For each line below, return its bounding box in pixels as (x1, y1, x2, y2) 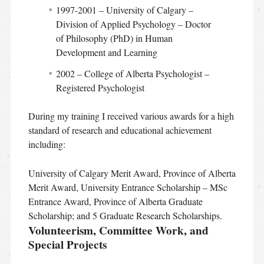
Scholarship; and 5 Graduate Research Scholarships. (28, 209, 222, 222)
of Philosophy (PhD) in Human (56, 31, 173, 44)
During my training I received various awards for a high (28, 109, 234, 122)
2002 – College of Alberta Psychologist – (56, 67, 210, 80)
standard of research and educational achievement (28, 123, 212, 136)
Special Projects (28, 236, 107, 253)
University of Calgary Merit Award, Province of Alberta (28, 166, 236, 179)
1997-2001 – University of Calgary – (56, 3, 194, 16)
